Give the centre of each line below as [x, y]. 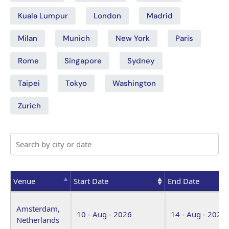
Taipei [29, 83]
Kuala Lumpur [43, 16]
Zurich [29, 106]
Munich [76, 38]
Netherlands [38, 220]
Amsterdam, [38, 208]
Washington [134, 83]
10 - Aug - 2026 [104, 214]
